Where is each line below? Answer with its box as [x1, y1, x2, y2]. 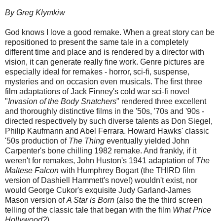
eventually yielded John [105, 137, 189, 146]
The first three [154, 77, 202, 86]
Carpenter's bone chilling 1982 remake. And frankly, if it [5, 147, 196, 155]
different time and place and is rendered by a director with [5, 48, 204, 57]
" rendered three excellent [116, 97, 206, 106]
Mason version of [5, 196, 67, 205]
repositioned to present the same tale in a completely [5, 38, 188, 47]
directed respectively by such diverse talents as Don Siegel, [5, 117, 213, 126]
